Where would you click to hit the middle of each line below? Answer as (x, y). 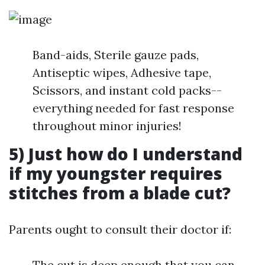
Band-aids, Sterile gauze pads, (116, 55)
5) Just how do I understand (126, 154)
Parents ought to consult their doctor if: (120, 229)
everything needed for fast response (133, 108)
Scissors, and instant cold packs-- (127, 90)
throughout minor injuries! (107, 126)
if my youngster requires (116, 173)
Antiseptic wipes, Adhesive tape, (122, 72)
